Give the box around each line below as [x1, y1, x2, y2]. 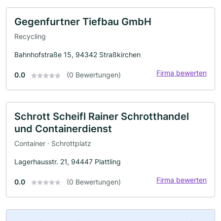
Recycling [14, 32, 46, 40]
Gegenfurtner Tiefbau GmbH [14, 16, 151, 28]
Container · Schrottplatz [14, 139, 91, 147]
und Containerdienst [14, 122, 112, 135]
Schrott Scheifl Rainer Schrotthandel [14, 110, 189, 122]
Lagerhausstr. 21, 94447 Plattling [14, 157, 121, 166]
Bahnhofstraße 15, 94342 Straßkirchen [14, 50, 141, 59]
